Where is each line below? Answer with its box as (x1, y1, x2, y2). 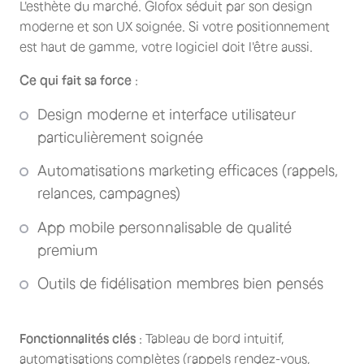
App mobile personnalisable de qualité (37, 219, 292, 236)
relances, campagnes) (37, 185, 180, 202)
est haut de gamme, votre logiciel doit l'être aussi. (19, 38, 313, 54)
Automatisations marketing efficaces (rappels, (37, 162, 337, 180)
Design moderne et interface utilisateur (37, 106, 296, 123)
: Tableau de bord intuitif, (136, 330, 284, 345)
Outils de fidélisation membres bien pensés (37, 275, 323, 292)
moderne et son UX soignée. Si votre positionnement (19, 18, 330, 33)
